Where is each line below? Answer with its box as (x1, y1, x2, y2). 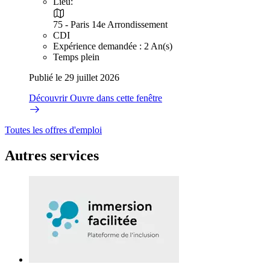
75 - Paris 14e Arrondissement (53, 19, 168, 30)
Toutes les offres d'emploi (5, 124, 102, 135)
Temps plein (53, 51, 99, 62)
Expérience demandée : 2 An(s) (53, 40, 172, 51)
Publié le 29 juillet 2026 (29, 72, 119, 83)
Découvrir (29, 92, 70, 103)
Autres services (5, 147, 99, 163)
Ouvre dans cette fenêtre (70, 92, 162, 103)
